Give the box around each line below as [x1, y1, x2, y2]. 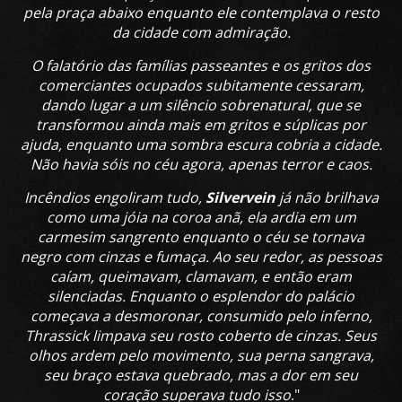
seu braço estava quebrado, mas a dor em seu [44, 365, 358, 386]
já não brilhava [275, 188, 379, 208]
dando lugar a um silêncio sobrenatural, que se [41, 95, 361, 116]
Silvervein [205, 188, 275, 208]
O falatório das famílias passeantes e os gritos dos [31, 56, 371, 76]
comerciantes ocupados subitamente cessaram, [38, 75, 364, 96]
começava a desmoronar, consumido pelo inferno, [30, 306, 372, 327]
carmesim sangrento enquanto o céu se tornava [38, 227, 364, 248]
